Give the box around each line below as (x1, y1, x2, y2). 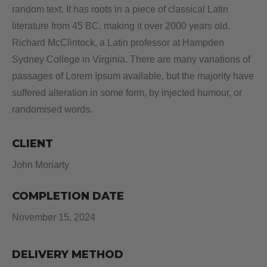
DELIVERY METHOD (12, 247, 123, 262)
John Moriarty (12, 160, 69, 170)
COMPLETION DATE (12, 189, 124, 203)
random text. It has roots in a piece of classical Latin (12, 4, 228, 15)
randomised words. (12, 104, 92, 115)
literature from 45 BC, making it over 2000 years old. (12, 21, 230, 32)
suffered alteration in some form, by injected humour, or (12, 88, 242, 98)
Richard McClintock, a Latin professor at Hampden (12, 38, 224, 48)
